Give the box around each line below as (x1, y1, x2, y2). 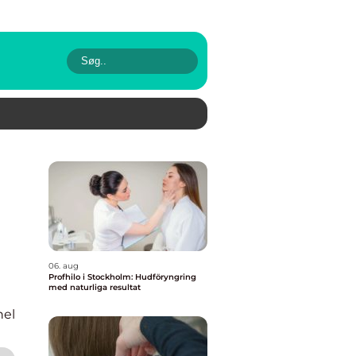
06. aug (48, 261, 79, 271)
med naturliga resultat (48, 282, 141, 292)
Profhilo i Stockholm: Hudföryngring (48, 272, 196, 282)
